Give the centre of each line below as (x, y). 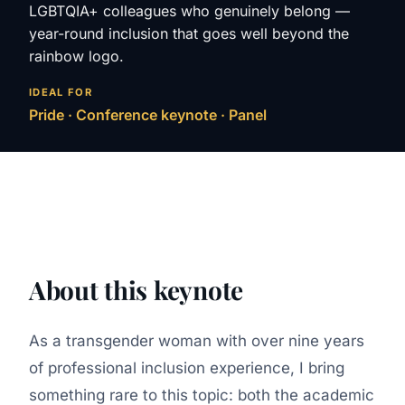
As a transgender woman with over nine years (197, 341)
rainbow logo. (76, 56)
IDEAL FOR (61, 92)
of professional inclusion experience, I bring (187, 368)
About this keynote (136, 290)
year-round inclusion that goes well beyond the (189, 33)
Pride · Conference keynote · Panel (148, 115)
